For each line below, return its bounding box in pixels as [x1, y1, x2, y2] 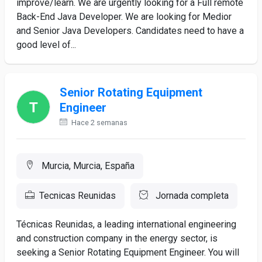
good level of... [16, 39, 76, 50]
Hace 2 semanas [70, 118, 127, 127]
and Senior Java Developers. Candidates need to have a [16, 25, 244, 36]
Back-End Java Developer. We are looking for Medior [16, 11, 232, 22]
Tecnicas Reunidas [39, 190, 116, 201]
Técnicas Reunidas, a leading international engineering [16, 219, 236, 230]
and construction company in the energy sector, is [16, 233, 218, 244]
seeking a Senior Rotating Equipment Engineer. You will [16, 247, 239, 258]
